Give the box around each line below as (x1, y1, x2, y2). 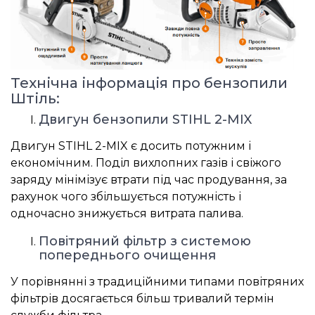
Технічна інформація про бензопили (11, 75, 288, 92)
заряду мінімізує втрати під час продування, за (11, 173, 287, 187)
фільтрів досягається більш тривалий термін (11, 292, 274, 306)
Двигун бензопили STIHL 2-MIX (39, 112, 252, 128)
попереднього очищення (39, 247, 216, 264)
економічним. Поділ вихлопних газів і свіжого (11, 156, 281, 170)
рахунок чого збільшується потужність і (11, 190, 241, 204)
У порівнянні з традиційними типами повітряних (11, 275, 304, 289)
